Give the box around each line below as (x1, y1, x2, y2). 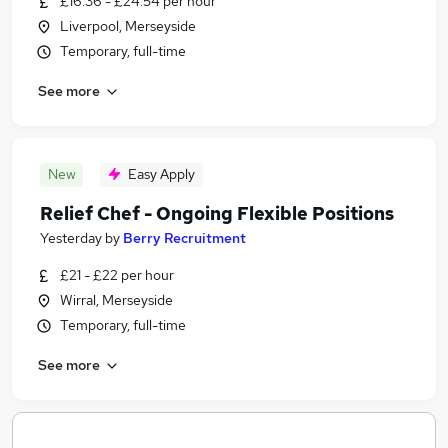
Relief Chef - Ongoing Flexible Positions (40, 202, 394, 225)
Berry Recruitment (123, 229, 246, 247)
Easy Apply (128, 165, 195, 183)
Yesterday (40, 229, 102, 247)
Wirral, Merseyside (60, 291, 173, 309)
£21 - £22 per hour (60, 266, 174, 284)
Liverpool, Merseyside (60, 17, 196, 35)
